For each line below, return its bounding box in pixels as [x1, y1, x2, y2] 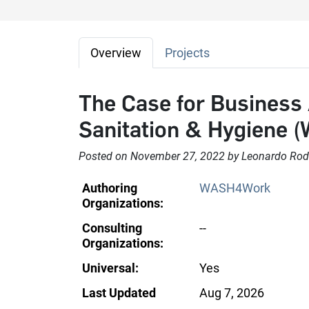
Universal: [82, 261, 139, 275]
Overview [90, 46, 141, 60]
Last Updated [82, 286, 156, 300]
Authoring [82, 181, 137, 195]
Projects [165, 46, 210, 60]
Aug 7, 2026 [199, 286, 264, 300]
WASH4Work [199, 181, 270, 195]
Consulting [82, 221, 142, 235]
